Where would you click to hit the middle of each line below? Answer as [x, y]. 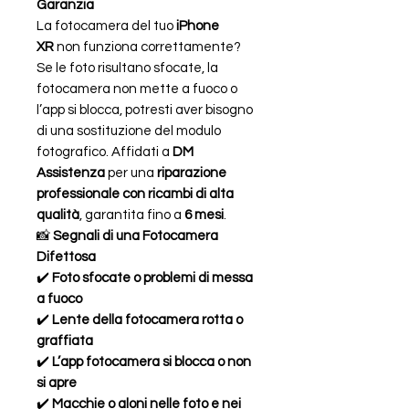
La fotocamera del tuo [106, 26]
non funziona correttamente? [149, 47]
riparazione [192, 173]
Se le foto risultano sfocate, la [127, 68]
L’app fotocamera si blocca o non [152, 362]
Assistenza [71, 173]
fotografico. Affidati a [105, 152]
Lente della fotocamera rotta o [147, 320]
